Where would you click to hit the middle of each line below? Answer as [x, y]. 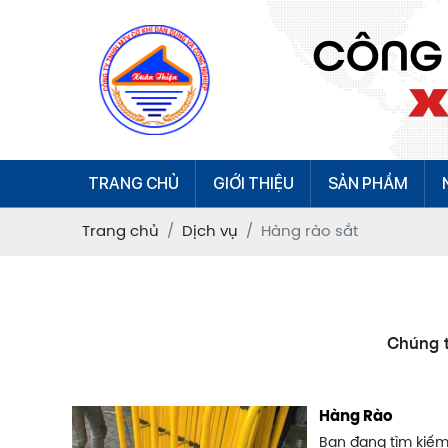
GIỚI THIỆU [253, 183]
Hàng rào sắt [309, 232]
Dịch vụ [210, 232]
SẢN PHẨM [368, 183]
